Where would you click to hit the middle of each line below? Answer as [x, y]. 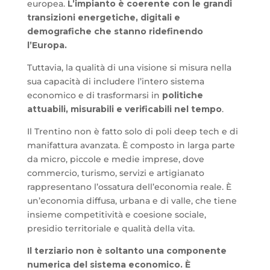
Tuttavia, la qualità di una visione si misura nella [129, 68]
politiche [182, 96]
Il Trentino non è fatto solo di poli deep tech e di [132, 132]
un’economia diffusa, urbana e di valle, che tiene [132, 201]
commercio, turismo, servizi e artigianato [115, 173]
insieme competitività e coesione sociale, [116, 215]
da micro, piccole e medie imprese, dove [115, 159]
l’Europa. [47, 46]
